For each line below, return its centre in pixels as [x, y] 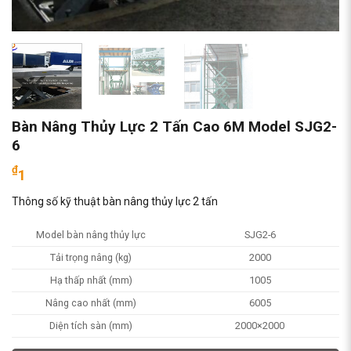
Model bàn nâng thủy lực [91, 235]
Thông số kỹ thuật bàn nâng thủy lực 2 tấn [115, 202]
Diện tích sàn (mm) [91, 326]
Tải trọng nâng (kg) [91, 258]
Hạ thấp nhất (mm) [91, 280]
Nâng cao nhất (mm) [91, 303]
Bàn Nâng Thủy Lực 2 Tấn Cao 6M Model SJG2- [174, 127]
